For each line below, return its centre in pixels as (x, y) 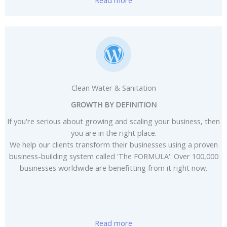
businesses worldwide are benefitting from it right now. (113, 167)
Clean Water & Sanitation (113, 87)
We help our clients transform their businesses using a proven (113, 144)
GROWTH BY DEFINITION (113, 104)
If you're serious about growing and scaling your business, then (113, 121)
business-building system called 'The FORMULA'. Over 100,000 (113, 156)
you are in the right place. (113, 133)
